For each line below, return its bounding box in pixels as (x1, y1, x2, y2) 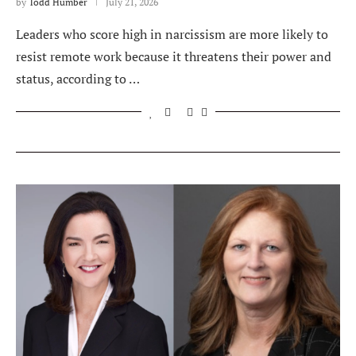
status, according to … (16, 70, 140, 88)
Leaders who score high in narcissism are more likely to (16, 25, 328, 44)
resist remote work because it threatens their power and (16, 48, 331, 66)
